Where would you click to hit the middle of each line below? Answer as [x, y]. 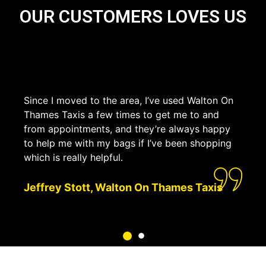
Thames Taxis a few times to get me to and [121, 114]
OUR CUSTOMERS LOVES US [133, 16]
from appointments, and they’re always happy [127, 129]
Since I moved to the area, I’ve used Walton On [129, 100]
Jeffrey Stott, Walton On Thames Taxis [123, 187]
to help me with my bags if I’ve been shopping [128, 143]
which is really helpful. [73, 157]
